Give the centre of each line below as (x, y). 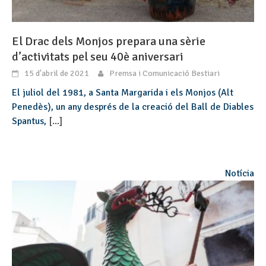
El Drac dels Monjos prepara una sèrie (109, 41)
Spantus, (30, 121)
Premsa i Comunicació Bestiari (164, 73)
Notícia (240, 173)
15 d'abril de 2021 (57, 73)
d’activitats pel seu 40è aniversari (98, 56)
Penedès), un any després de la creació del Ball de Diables (133, 107)
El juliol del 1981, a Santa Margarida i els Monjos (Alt (123, 92)
